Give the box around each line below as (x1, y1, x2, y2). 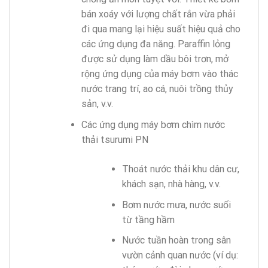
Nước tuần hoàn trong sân (122, 234, 232, 246)
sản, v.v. (81, 98, 113, 110)
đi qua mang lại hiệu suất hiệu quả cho (81, 23, 240, 35)
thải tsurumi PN (81, 134, 148, 146)
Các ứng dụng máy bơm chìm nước (81, 119, 225, 131)
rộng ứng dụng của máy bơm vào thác (81, 68, 238, 80)
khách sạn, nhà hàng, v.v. (122, 178, 221, 190)
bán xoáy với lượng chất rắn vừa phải (81, 8, 235, 20)
